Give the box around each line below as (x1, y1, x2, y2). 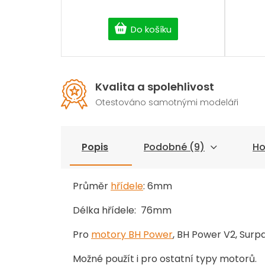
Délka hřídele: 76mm (73, 203, 172, 218)
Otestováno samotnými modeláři (95, 96, 238, 109)
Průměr (73, 179, 111, 193)
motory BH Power (91, 228, 173, 242)
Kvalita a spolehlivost (95, 79, 214, 95)
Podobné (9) (144, 140, 205, 154)
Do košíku (130, 22, 172, 35)
